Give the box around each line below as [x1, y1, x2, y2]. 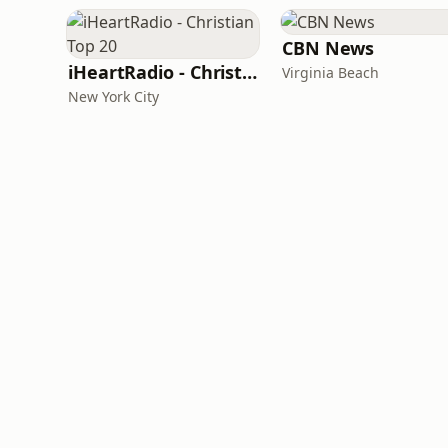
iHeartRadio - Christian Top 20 [242, 60, 258, 84]
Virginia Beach [282, 63, 379, 82]
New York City [68, 87, 159, 106]
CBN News [282, 36, 375, 60]
